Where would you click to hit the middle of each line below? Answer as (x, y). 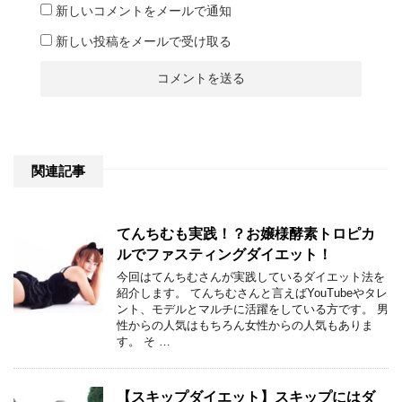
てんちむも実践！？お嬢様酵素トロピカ (246, 233)
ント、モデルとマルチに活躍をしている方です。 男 (253, 309)
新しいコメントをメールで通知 (144, 10)
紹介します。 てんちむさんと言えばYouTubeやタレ (252, 293)
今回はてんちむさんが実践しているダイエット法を (251, 276)
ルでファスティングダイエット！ (224, 254)
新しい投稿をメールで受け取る (144, 41)
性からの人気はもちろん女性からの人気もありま (245, 325)
